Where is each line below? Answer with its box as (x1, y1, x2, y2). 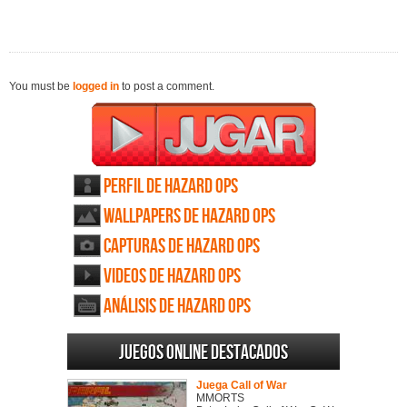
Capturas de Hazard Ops (104, 234, 260, 260)
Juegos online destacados (119, 341, 288, 366)
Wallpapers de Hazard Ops (104, 204, 275, 230)
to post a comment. (119, 80, 214, 94)
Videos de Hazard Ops (104, 264, 241, 290)
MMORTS (196, 392, 244, 405)
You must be (9, 80, 73, 94)
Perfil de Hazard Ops (104, 174, 238, 200)
